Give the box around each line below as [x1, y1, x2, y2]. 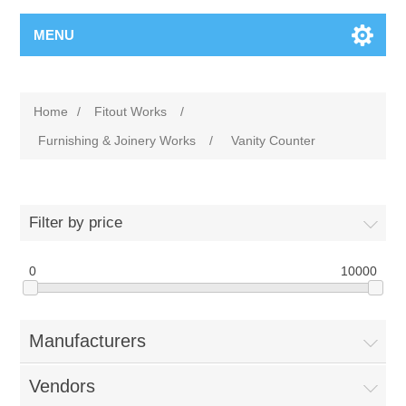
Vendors [29, 376, 96, 397]
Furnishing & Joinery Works [38, 133, 197, 148]
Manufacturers [29, 331, 147, 352]
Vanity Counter [231, 133, 316, 148]
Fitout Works [94, 104, 168, 119]
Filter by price [29, 214, 123, 231]
